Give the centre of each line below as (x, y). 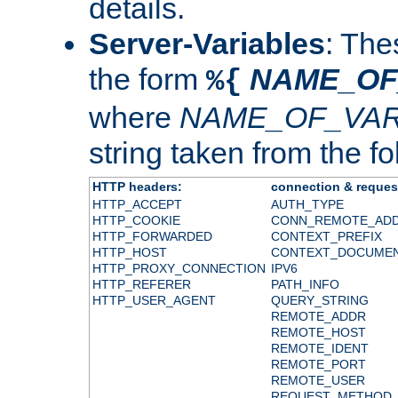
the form (147, 79)
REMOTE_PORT (318, 364)
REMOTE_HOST (318, 332)
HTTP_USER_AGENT (154, 300)
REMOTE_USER (318, 380)
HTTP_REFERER (141, 284)
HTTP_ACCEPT (137, 204)
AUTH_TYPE (307, 204)
